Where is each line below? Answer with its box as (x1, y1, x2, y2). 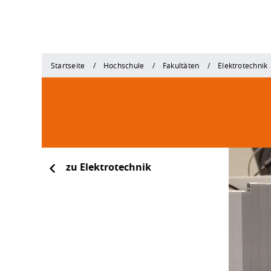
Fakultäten (163, 60, 200, 70)
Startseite (51, 60, 85, 70)
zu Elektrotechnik (66, 160, 151, 174)
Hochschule (103, 60, 145, 70)
